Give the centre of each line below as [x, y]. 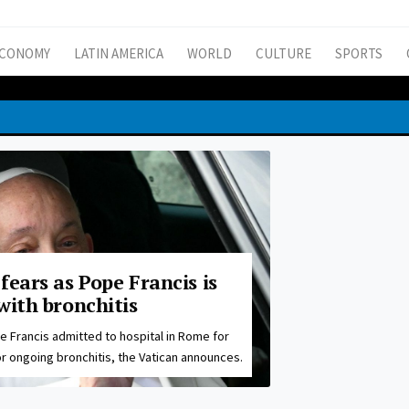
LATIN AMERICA [119, 54]
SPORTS [359, 54]
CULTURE [283, 54]
